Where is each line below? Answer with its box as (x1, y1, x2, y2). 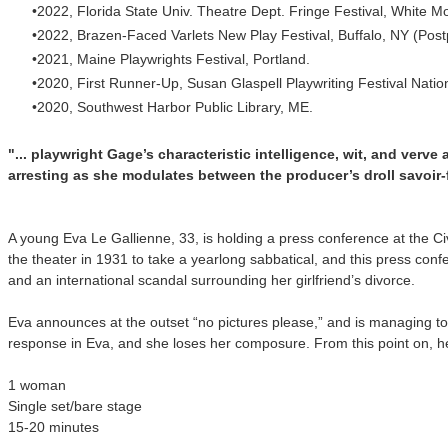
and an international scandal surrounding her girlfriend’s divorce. (8, 271, 415, 288)
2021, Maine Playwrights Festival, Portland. (37, 50, 310, 67)
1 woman (8, 376, 66, 393)
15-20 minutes (8, 418, 99, 435)
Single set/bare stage (8, 397, 142, 414)
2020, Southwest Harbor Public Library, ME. (37, 98, 313, 115)
